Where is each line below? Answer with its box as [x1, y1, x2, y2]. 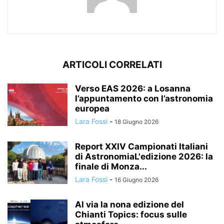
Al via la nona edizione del [75, 199, 184, 209]
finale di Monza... [75, 161, 147, 171]
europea [75, 103, 109, 113]
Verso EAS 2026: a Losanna [75, 83, 190, 93]
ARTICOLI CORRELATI [62, 58, 162, 70]
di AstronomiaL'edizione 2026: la [75, 151, 213, 161]
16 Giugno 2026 [114, 175, 158, 183]
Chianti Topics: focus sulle [75, 209, 187, 219]
